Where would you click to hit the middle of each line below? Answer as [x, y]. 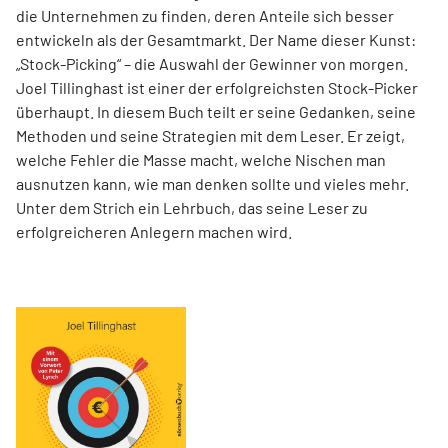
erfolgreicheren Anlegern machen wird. [154, 232]
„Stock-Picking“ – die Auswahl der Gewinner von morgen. [212, 64]
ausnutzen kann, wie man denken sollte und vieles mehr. [212, 184]
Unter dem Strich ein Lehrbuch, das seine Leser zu [192, 208]
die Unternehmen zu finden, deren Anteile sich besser [205, 16]
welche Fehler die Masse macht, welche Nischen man [201, 160]
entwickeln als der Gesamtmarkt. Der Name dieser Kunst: [216, 40]
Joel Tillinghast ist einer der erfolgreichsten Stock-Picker [217, 88]
